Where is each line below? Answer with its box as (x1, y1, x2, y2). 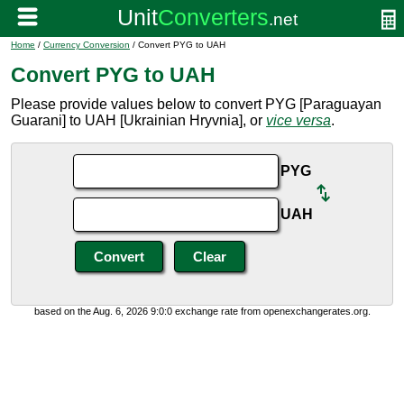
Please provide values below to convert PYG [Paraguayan (11, 96, 381, 112)
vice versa (266, 113, 331, 128)
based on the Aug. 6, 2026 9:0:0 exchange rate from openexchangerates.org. (33, 306, 371, 317)
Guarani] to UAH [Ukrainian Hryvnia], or (11, 113, 266, 128)
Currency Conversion (43, 40, 130, 50)
